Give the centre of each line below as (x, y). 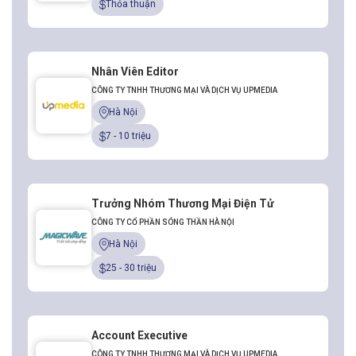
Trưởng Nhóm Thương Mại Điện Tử (183, 204)
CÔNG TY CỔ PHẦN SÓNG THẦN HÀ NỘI (163, 222)
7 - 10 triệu (128, 136)
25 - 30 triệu (131, 268)
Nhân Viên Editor (135, 72)
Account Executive (139, 336)
